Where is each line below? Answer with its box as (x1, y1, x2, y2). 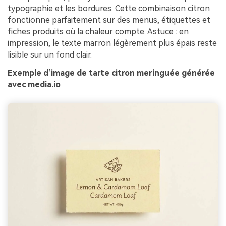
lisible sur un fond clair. (8, 49, 92, 60)
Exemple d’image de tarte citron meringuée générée (8, 68, 215, 78)
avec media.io (8, 79, 61, 89)
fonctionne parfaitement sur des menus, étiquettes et (8, 15, 210, 25)
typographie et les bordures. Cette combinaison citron (8, 3, 210, 13)
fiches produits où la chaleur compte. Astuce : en (8, 26, 189, 36)
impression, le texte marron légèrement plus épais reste (8, 38, 217, 48)
